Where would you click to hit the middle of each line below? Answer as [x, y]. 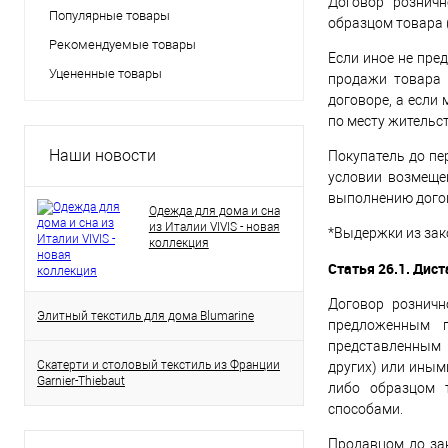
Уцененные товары [105, 73]
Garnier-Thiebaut [81, 381]
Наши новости [102, 155]
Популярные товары [109, 15]
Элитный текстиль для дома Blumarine [145, 316]
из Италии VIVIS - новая [214, 227]
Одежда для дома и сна [214, 211]
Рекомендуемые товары [122, 44]
